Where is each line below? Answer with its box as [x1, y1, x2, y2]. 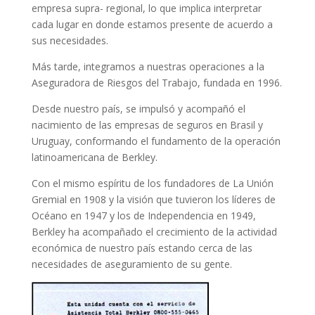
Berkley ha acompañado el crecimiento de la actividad [31, 225, 277, 238]
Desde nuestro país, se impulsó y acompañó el [31, 102, 245, 115]
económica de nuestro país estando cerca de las [31, 241, 252, 255]
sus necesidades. [31, 34, 108, 47]
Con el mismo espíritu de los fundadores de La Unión [31, 176, 274, 190]
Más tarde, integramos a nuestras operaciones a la [31, 60, 264, 73]
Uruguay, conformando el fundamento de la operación [31, 134, 281, 148]
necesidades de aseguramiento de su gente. [31, 257, 232, 271]
